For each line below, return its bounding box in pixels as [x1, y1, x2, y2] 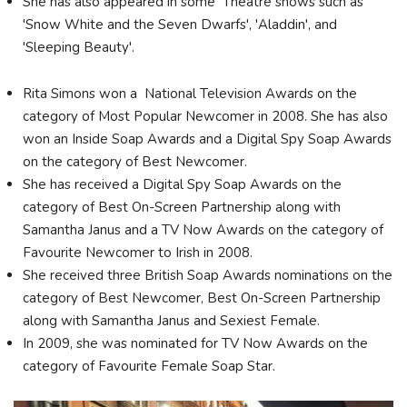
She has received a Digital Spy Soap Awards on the [23, 174, 342, 194]
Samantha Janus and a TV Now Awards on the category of [23, 220, 383, 239]
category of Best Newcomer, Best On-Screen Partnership [23, 288, 381, 307]
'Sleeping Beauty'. [23, 38, 134, 57]
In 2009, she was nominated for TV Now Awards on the [23, 333, 368, 352]
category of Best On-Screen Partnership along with [23, 197, 341, 216]
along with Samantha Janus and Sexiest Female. [23, 311, 320, 330]
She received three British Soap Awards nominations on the [23, 265, 392, 284]
